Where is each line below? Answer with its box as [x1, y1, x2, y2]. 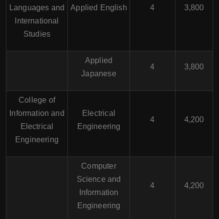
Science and [76, 175, 121, 183]
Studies [23, 30, 51, 38]
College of [19, 96, 55, 104]
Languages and [9, 3, 65, 12]
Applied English [70, 3, 127, 12]
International [15, 17, 59, 25]
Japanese [81, 69, 116, 78]
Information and [9, 109, 65, 117]
